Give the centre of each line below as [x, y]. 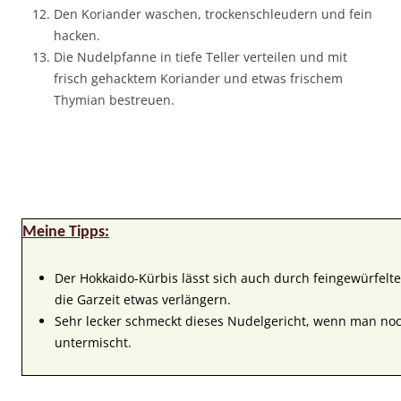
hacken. [77, 35]
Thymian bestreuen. [114, 99]
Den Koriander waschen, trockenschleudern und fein [213, 13]
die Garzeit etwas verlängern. [143, 299]
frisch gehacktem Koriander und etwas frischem [198, 78]
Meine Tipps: [66, 232]
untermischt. [93, 342]
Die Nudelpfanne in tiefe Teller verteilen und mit [200, 56]
